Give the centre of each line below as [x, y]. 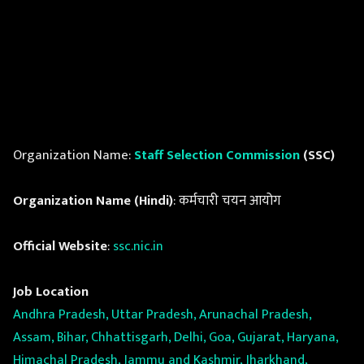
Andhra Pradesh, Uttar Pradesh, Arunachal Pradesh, [162, 314]
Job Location [51, 291]
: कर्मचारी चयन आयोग [227, 200]
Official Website [60, 246]
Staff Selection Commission [217, 155]
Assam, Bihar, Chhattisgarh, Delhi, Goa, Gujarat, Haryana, [175, 337]
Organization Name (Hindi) [93, 200]
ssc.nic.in [138, 246]
